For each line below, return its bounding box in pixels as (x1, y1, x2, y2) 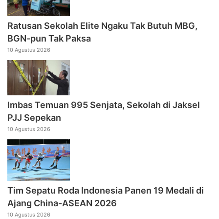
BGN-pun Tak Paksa (7, 33, 91, 44)
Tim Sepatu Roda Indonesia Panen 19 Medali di (7, 185, 204, 196)
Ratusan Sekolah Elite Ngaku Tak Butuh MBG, (7, 20, 197, 31)
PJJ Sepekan (7, 112, 61, 123)
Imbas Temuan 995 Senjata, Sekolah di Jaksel (7, 100, 200, 110)
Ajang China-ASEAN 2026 (7, 198, 117, 209)
